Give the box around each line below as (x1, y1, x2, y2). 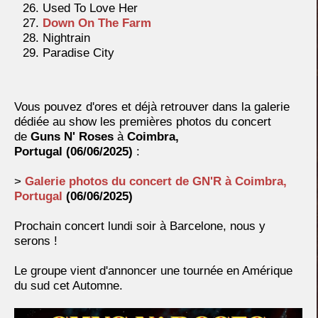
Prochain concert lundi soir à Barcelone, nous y (14, 219, 265, 233)
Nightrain (43, 31, 90, 45)
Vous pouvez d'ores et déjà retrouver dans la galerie (14, 99, 290, 114)
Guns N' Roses (31, 129, 114, 143)
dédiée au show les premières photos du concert (14, 114, 271, 128)
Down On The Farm (43, 16, 151, 30)
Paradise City (43, 45, 114, 60)
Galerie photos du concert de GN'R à (25, 174, 235, 188)
